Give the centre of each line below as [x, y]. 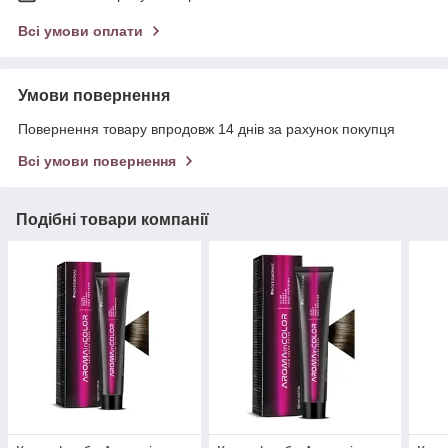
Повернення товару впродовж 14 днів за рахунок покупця [206, 129]
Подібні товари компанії [112, 220]
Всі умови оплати [80, 31]
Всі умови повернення [97, 161]
